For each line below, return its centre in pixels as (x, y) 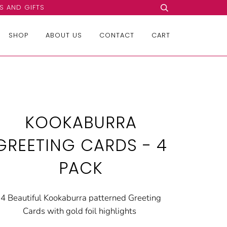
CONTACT (117, 35)
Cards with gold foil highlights (81, 211)
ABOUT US (64, 35)
